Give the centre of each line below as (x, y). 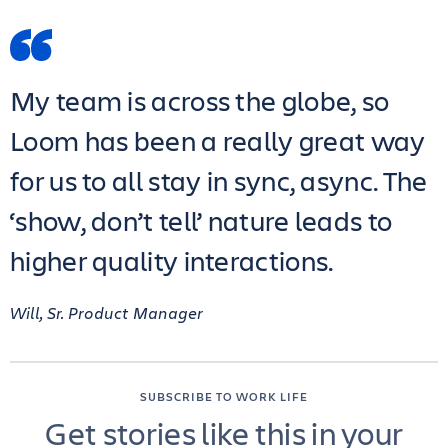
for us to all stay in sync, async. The (219, 180)
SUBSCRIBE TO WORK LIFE (224, 396)
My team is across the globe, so (200, 100)
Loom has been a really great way (218, 140)
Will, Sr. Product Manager (106, 312)
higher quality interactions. (172, 260)
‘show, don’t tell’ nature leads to (201, 220)
